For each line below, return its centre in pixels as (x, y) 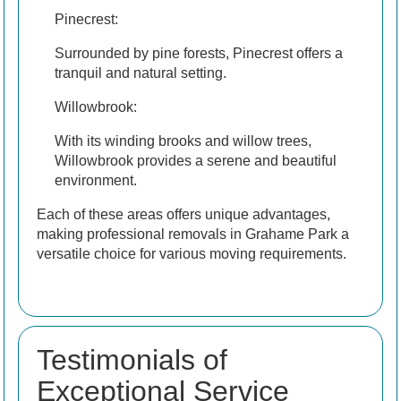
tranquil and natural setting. (141, 73)
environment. (96, 181)
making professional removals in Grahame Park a (193, 235)
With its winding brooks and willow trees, (183, 141)
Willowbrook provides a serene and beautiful (196, 161)
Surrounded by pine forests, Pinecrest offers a (199, 54)
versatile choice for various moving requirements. (192, 254)
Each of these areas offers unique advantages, (183, 215)
